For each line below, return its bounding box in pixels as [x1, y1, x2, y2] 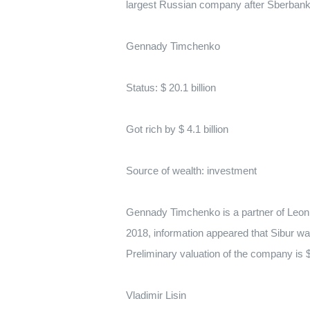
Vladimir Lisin [126, 289, 186, 301]
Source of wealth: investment [126, 165, 257, 176]
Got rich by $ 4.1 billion [126, 123, 228, 135]
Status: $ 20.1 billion [126, 82, 216, 93]
